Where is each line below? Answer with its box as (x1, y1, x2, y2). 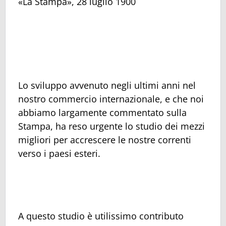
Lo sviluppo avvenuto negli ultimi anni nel (18, 79, 196, 91)
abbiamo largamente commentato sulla (18, 106, 187, 119)
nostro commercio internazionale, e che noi (18, 92, 204, 105)
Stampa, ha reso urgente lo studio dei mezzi (18, 120, 205, 132)
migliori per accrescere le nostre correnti (18, 133, 191, 146)
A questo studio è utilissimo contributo (18, 209, 184, 222)
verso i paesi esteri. (18, 147, 100, 159)
